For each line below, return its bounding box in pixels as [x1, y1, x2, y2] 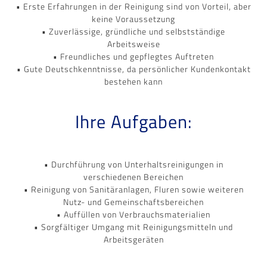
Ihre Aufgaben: [74, 107, 193, 135]
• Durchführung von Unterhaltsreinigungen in [44, 157, 223, 170]
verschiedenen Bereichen [83, 170, 184, 183]
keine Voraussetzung [92, 12, 175, 25]
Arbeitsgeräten [103, 232, 164, 246]
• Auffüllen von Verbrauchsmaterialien [57, 207, 210, 221]
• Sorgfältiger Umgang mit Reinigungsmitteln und [34, 220, 233, 233]
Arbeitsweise [107, 37, 160, 50]
